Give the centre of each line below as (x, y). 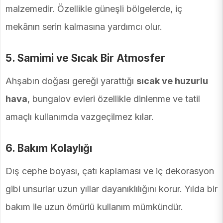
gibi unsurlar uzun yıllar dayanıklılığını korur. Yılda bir (111, 189)
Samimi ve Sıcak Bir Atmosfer (91, 58)
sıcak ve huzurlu (172, 81)
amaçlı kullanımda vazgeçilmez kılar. (80, 117)
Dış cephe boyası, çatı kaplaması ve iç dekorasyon (110, 171)
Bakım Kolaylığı (55, 148)
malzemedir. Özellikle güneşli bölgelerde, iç (94, 9)
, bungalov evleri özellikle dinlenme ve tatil (114, 99)
